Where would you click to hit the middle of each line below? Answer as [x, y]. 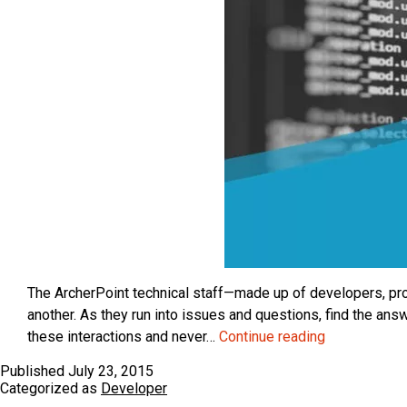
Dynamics [356, 358]
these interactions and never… [123, 337]
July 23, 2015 [111, 372]
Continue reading [272, 337]
